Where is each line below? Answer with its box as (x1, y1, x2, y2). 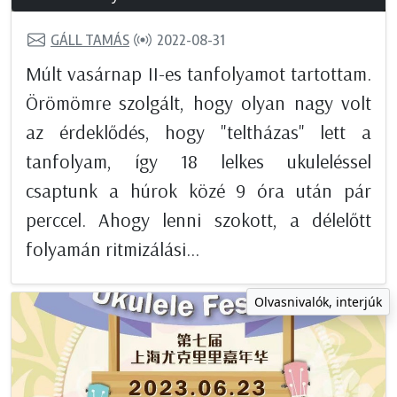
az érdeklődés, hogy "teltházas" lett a (26, 119, 371, 144)
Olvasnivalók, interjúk (254, 292, 382, 310)
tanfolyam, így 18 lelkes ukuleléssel (26, 148, 371, 174)
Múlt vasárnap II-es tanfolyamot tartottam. (26, 60, 371, 86)
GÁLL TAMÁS (51, 31, 129, 50)
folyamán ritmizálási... (26, 236, 199, 261)
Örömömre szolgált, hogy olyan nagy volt (26, 90, 371, 115)
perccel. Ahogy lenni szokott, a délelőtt (26, 206, 371, 232)
